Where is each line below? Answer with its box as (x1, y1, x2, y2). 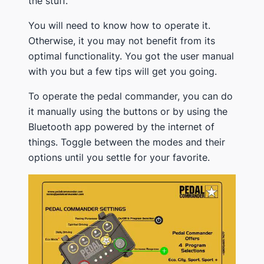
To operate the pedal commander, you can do (28, 90, 233, 102)
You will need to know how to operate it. (28, 19, 210, 31)
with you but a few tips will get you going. (28, 65, 217, 77)
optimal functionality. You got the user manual (28, 49, 234, 62)
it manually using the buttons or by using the (28, 105, 227, 117)
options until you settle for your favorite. (28, 151, 210, 163)
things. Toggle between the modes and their (28, 136, 225, 148)
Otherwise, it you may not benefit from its (28, 34, 215, 47)
